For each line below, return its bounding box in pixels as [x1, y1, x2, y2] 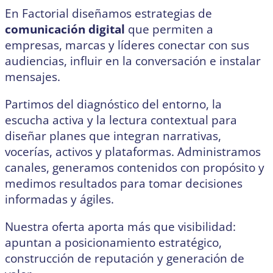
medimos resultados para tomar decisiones [5, 175, 243, 192]
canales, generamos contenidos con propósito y [5, 160, 264, 176]
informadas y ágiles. [5, 191, 114, 208]
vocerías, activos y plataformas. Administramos [5, 144, 261, 160]
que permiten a [125, 21, 213, 38]
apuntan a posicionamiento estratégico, [5, 235, 222, 251]
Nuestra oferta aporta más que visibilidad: [5, 219, 236, 235]
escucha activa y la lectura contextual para [5, 112, 237, 129]
